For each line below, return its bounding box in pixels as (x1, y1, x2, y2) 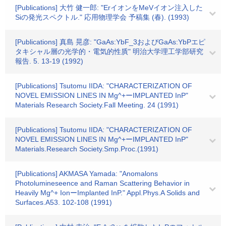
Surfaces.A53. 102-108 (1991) (15, 198, 112, 206)
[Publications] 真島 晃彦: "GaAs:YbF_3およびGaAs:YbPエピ (15, 38, 205, 46)
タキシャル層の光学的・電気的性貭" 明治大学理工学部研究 (15, 47, 203, 55)
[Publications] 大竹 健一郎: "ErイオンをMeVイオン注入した (15, 4, 203, 12)
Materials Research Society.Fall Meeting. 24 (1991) (15, 101, 179, 109)
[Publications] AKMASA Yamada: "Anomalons (15, 169, 158, 178)
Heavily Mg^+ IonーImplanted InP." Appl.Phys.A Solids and (15, 189, 200, 197)
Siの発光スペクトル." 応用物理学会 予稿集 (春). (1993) (15, 13, 189, 21)
